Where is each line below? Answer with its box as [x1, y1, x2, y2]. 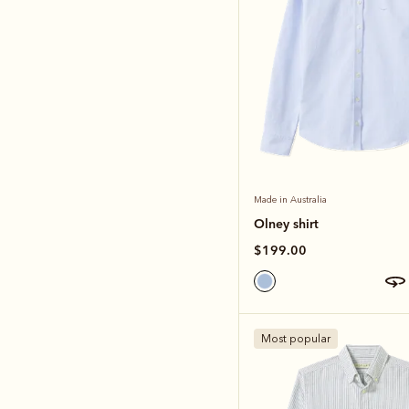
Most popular [261, 331, 330, 345]
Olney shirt [254, 215, 319, 232]
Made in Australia [254, 194, 327, 205]
